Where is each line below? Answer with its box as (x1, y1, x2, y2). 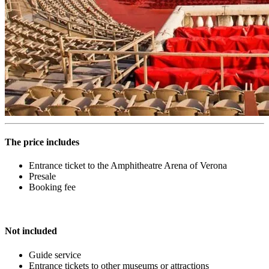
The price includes (5, 136, 79, 147)
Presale (29, 171, 56, 182)
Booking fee (29, 182, 76, 193)
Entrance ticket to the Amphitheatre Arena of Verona (29, 160, 229, 171)
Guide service (29, 249, 81, 260)
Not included (5, 226, 57, 237)
